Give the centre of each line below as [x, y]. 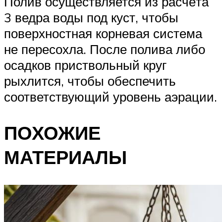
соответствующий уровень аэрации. [111, 97]
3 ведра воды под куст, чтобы [91, 18]
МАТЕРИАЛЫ [65, 157]
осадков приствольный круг [85, 65]
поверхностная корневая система [103, 33]
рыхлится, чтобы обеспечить [90, 81]
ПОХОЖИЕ [52, 133]
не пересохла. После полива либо [105, 49]
